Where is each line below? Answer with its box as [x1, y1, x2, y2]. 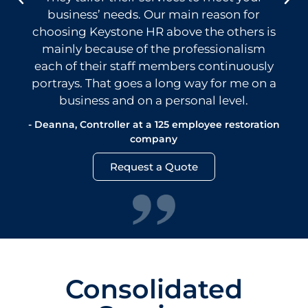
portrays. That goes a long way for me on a [31, 76, 276, 91]
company [130, 133, 178, 146]
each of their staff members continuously [34, 59, 274, 74]
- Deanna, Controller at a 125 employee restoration [27, 118, 280, 131]
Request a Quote [110, 160, 198, 174]
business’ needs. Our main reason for [47, 8, 261, 22]
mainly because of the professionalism [42, 42, 266, 56]
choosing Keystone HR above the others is [32, 25, 276, 39]
